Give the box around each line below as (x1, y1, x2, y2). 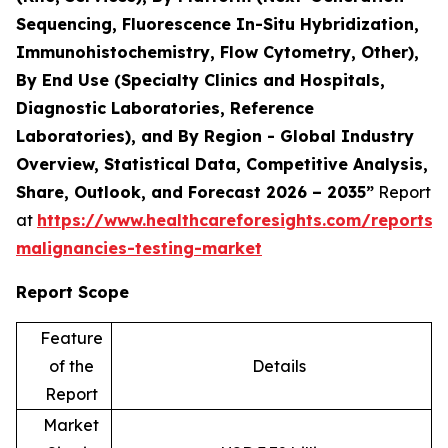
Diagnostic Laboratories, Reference (16, 97, 314, 118)
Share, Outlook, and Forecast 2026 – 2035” (16, 181, 374, 202)
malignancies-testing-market (16, 237, 262, 258)
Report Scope (16, 281, 129, 302)
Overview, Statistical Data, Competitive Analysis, (16, 153, 428, 174)
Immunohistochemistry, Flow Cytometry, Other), (16, 41, 419, 62)
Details (251, 355, 306, 376)
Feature (39, 327, 103, 348)
